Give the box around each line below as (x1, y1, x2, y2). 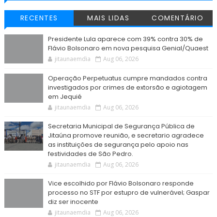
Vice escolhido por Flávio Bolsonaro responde (47, 179, 194, 188)
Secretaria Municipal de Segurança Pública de (47, 122, 195, 131)
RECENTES (20, 13, 58, 23)
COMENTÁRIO (152, 13, 204, 23)
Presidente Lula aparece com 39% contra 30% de (47, 34, 203, 44)
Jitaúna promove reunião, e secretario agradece (47, 131, 204, 140)
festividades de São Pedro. (47, 149, 133, 159)
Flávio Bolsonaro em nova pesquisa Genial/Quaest (47, 44, 208, 53)
